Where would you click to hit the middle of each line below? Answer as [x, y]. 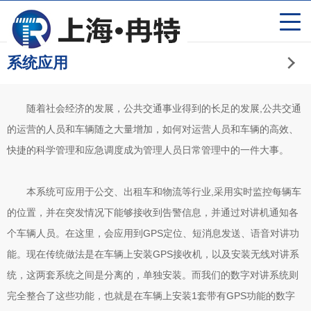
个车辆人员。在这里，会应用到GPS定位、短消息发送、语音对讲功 [153, 233]
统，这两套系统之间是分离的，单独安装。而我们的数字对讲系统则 [153, 275]
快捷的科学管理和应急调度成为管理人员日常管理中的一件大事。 [148, 150]
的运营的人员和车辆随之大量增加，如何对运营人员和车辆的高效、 [153, 129]
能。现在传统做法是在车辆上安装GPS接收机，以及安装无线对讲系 [153, 254]
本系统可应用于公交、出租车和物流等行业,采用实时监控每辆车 [164, 192]
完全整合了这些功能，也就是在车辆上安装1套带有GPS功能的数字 [151, 296]
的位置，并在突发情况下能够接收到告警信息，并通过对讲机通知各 [153, 212]
